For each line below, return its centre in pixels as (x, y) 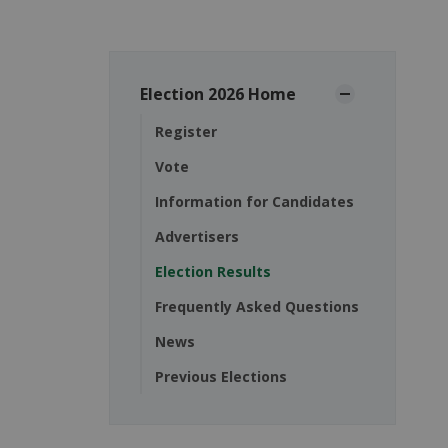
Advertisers (196, 237)
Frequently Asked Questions (256, 307)
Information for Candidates (254, 202)
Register (185, 132)
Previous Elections (220, 377)
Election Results (212, 272)
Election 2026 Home (217, 94)
